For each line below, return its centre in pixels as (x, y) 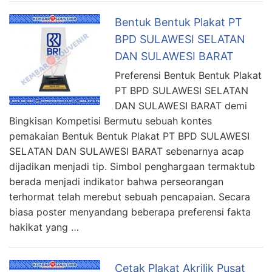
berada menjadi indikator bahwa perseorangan (116, 181)
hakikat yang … (44, 227)
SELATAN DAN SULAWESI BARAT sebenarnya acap (127, 151)
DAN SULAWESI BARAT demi (181, 105)
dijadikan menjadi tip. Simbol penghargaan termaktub (132, 166)
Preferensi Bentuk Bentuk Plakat (188, 75)
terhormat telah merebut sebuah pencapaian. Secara (130, 196)
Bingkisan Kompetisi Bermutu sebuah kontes (110, 121)
